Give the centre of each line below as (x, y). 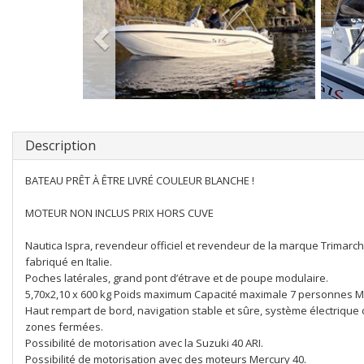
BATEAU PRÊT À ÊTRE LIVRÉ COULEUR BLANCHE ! (140, 180)
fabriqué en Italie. (69, 262)
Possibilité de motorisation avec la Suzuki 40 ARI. (144, 343)
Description (61, 145)
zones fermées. (64, 327)
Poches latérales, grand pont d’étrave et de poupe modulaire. (177, 278)
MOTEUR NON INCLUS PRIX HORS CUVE (119, 213)
